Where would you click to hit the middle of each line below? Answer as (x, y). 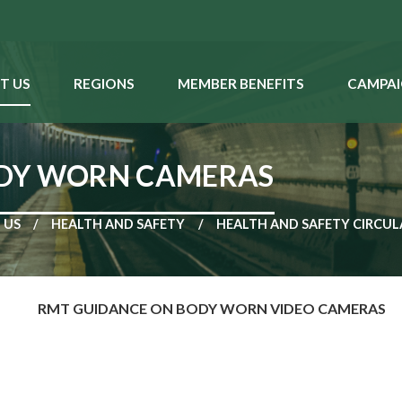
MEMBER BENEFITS (241, 83)
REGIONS (104, 83)
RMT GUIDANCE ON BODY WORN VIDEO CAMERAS (212, 308)
